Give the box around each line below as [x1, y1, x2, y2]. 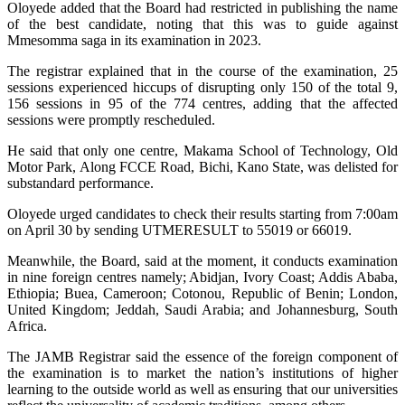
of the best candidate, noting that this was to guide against [7, 15, 398, 32]
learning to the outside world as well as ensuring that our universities [7, 381, 398, 397]
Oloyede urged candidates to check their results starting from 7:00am [7, 205, 398, 221]
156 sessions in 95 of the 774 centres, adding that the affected [7, 95, 398, 111]
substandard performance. [7, 174, 154, 191]
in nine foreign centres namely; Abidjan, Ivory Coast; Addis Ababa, [7, 268, 398, 285]
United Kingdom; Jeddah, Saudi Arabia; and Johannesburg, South [7, 301, 398, 317]
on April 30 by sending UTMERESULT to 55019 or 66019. [7, 221, 352, 238]
